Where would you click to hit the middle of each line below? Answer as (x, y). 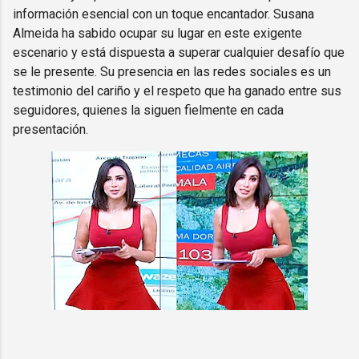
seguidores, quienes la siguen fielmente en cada (148, 110)
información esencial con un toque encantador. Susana (163, 14)
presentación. (50, 129)
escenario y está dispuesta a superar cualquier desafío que (179, 52)
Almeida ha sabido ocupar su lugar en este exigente (157, 33)
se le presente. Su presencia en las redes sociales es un (172, 71)
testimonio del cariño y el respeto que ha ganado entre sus (177, 91)
